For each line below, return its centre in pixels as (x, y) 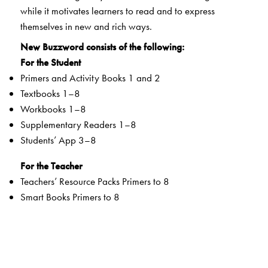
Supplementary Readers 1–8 (78, 125)
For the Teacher (51, 166)
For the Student (50, 63)
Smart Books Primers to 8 (70, 197)
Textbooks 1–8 (50, 94)
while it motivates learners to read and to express (117, 10)
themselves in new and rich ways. (86, 26)
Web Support (47, 213)
